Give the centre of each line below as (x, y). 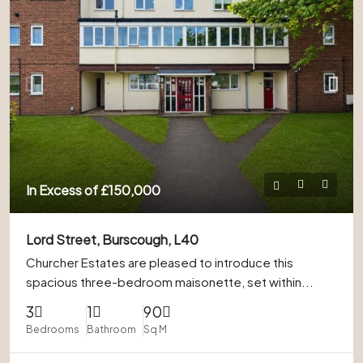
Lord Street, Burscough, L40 (112, 240)
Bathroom (111, 330)
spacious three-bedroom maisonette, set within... (170, 282)
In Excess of (63, 190)
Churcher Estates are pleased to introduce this (160, 263)
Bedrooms (53, 330)
